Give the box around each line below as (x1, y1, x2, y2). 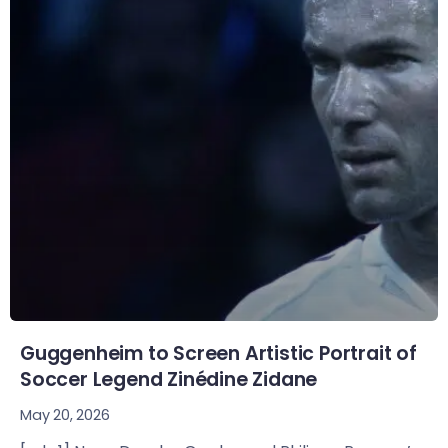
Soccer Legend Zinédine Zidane (20, 366, 318, 394)
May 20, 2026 (20, 405, 110, 426)
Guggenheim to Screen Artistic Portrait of (20, 340, 417, 368)
